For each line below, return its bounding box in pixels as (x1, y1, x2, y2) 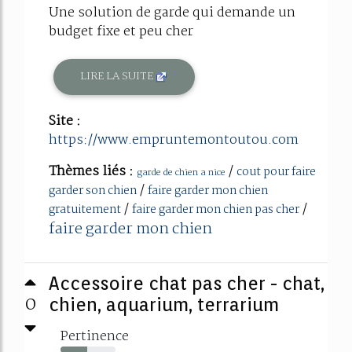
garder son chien (49, 181, 137, 200)
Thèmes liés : (49, 160, 137, 182)
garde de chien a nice (137, 165, 225, 180)
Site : (49, 110, 81, 132)
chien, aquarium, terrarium (49, 293, 279, 315)
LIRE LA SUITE (80, 68, 156, 86)
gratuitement (49, 200, 121, 219)
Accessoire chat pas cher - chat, (49, 272, 324, 294)
